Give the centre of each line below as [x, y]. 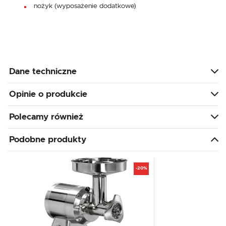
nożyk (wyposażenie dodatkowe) [85, 6]
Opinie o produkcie [48, 94]
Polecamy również [46, 117]
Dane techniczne [43, 71]
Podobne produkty [48, 139]
